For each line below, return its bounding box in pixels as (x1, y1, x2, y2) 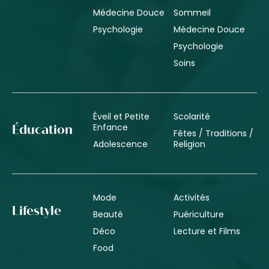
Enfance (92, 121, 128, 133)
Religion (174, 138, 206, 150)
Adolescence (92, 138, 148, 150)
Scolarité (174, 110, 211, 122)
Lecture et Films (174, 225, 241, 237)
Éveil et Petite (92, 110, 150, 122)
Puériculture (174, 208, 225, 220)
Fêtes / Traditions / (174, 127, 254, 139)
